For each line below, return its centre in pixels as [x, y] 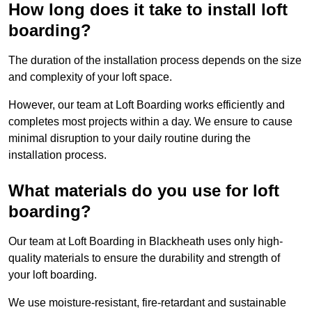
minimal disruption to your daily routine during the [130, 139]
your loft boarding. [53, 275]
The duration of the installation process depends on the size [155, 61]
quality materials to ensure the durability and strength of [144, 258]
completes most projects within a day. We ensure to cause [150, 122]
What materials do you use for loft [144, 191]
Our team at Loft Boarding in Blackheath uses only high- [146, 242]
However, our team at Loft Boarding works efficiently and [147, 105]
